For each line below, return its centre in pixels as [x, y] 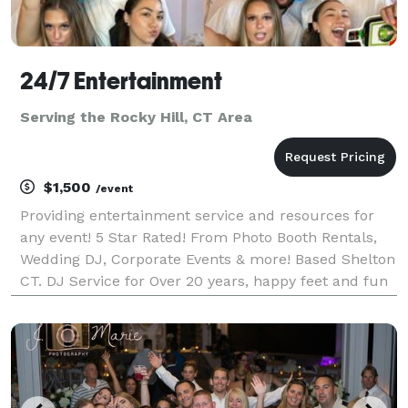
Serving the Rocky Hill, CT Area [136, 117]
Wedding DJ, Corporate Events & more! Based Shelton [208, 259]
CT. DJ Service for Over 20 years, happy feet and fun [204, 280]
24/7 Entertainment [121, 81]
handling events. [77, 324]
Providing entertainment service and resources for [197, 215]
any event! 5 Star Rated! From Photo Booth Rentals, [199, 237]
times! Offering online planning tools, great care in [196, 302]
